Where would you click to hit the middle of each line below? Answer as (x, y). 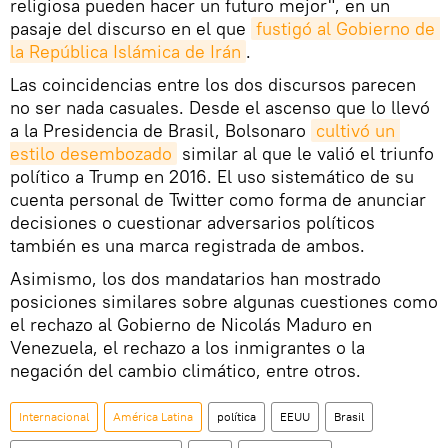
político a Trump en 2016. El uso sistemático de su (212, 176)
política (236, 416)
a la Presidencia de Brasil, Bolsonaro (160, 130)
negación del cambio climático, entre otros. (188, 370)
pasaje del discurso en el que (130, 28)
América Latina (153, 416)
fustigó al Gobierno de (345, 28)
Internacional (54, 416)
